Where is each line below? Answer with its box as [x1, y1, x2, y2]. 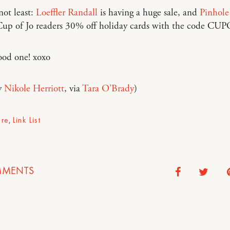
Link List [12, 114, 41, 125]
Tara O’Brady [82, 82, 134, 95]
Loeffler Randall [35, 6, 98, 19]
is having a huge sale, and [97, 6, 200, 19]
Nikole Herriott [4, 82, 64, 95]
